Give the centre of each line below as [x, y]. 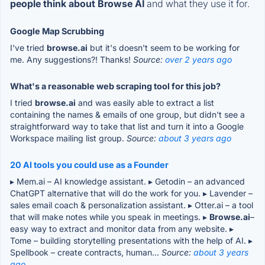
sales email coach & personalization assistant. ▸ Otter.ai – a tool [132, 205]
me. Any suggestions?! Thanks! [72, 59]
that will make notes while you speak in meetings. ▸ [110, 216]
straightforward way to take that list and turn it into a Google [127, 126]
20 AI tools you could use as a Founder [89, 164]
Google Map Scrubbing [57, 31]
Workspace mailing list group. [68, 138]
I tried [22, 102]
